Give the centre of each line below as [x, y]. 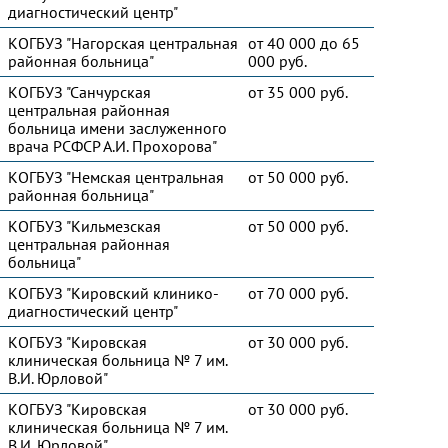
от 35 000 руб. [298, 92]
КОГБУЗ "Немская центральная [116, 177]
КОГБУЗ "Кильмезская [84, 226]
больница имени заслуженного [117, 128]
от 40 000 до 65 [304, 43]
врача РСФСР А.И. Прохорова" [112, 146]
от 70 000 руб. [298, 293]
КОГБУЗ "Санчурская [79, 92]
